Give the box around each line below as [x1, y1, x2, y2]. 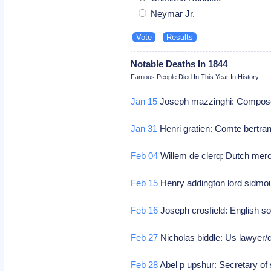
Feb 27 [131, 232, 158, 243]
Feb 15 [131, 177, 158, 188]
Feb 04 [131, 150, 158, 161]
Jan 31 [131, 123, 158, 134]
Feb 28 [131, 259, 158, 270]
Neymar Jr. [148, 8, 195, 19]
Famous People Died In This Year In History [131, 73, 260, 80]
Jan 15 [131, 96, 158, 106]
